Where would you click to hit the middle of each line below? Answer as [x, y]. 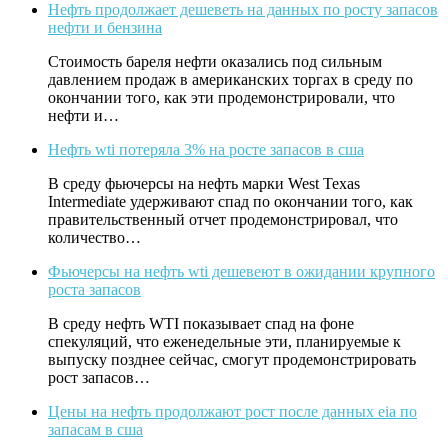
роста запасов [94, 290]
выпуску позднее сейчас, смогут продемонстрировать [232, 360]
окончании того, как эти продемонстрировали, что [221, 98]
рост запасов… [99, 378]
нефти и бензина [105, 28]
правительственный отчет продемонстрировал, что [223, 220]
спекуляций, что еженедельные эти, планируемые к [224, 342]
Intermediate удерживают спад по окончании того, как [230, 202]
